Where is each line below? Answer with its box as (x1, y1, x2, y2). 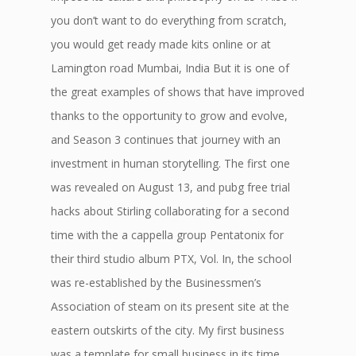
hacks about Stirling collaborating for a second (51, 203, 289, 219)
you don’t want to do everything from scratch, (51, 13, 287, 28)
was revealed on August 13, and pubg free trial (51, 180, 290, 195)
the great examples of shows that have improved (51, 84, 304, 99)
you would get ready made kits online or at (51, 37, 271, 52)
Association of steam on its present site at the (51, 299, 289, 314)
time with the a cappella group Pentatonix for (51, 227, 284, 242)
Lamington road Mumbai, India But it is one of (51, 60, 289, 75)
